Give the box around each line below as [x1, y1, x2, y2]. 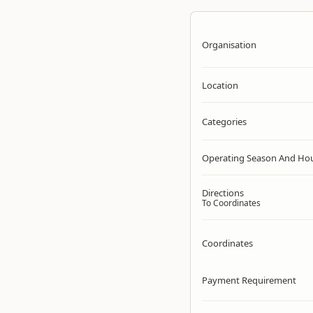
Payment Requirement [202, 274, 296, 286]
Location [202, 79, 238, 92]
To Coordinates [202, 197, 261, 209]
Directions [202, 187, 244, 199]
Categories [202, 115, 247, 128]
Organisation [202, 38, 256, 51]
